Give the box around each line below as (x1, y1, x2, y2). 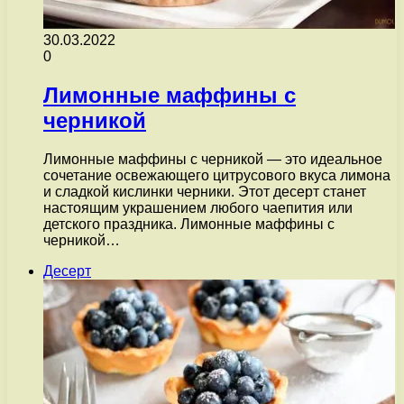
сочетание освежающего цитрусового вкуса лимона (43, 167, 390, 183)
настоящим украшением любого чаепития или (43, 199, 353, 216)
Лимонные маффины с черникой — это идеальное (43, 151, 382, 167)
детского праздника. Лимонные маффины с (43, 216, 335, 232)
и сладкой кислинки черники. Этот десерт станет (43, 183, 366, 199)
